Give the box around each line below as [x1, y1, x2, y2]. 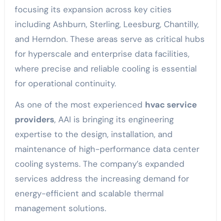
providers [14, 114, 54, 125]
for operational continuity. [14, 78, 116, 89]
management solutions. [14, 203, 106, 214]
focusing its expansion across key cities [14, 4, 172, 15]
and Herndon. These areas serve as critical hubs [14, 34, 205, 44]
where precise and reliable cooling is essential [14, 63, 197, 74]
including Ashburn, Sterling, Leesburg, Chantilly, [14, 19, 199, 30]
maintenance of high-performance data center [14, 144, 199, 154]
